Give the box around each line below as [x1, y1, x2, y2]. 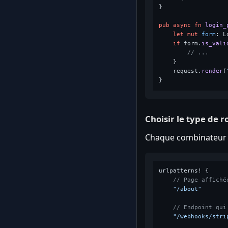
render [201, 67, 223, 74]
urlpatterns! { [158, 167, 209, 174]
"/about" [173, 185, 202, 192]
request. [158, 67, 202, 74]
